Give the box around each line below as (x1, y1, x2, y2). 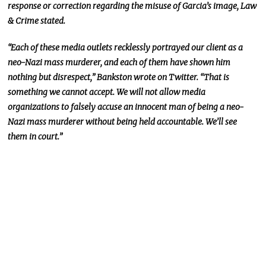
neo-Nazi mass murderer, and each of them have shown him (8, 56, 231, 68)
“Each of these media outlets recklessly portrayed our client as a (8, 42, 243, 53)
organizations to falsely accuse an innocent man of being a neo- (8, 101, 245, 112)
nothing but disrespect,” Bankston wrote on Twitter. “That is (8, 71, 230, 83)
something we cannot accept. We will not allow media (8, 86, 206, 97)
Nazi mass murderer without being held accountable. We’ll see (8, 116, 237, 127)
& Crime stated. (8, 15, 66, 26)
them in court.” (8, 131, 63, 142)
